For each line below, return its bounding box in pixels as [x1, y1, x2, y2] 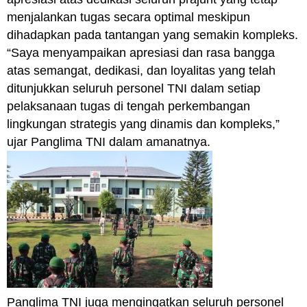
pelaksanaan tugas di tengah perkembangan [7, 99, 250, 114]
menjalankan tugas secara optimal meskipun [7, 10, 250, 25]
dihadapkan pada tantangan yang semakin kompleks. [7, 28, 298, 42]
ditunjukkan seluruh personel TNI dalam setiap [7, 82, 260, 96]
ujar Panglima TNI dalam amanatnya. [7, 135, 210, 149]
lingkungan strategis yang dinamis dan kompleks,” [7, 117, 280, 132]
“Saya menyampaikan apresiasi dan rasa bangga [7, 46, 275, 60]
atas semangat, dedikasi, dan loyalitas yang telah [7, 64, 275, 78]
